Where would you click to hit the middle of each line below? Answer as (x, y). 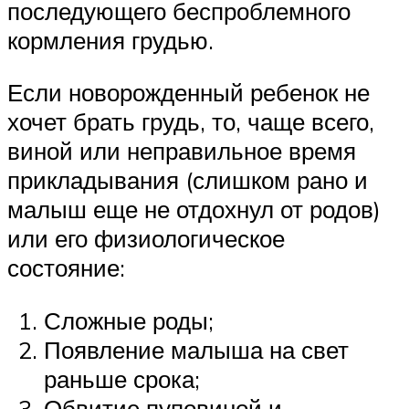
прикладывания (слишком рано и (188, 180)
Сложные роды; (129, 321)
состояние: (66, 268)
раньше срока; (122, 379)
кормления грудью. (110, 40)
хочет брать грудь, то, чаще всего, (191, 122)
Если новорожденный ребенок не (189, 93)
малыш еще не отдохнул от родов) (194, 210)
